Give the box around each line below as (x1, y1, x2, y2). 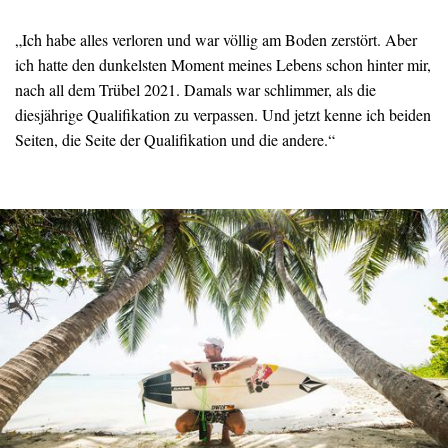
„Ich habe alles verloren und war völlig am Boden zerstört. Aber (15, 29, 417, 51)
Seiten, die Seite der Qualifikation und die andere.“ (15, 129, 335, 151)
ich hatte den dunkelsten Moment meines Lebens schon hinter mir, (15, 54, 431, 76)
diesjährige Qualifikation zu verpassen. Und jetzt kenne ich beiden (15, 104, 431, 126)
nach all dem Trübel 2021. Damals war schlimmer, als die (15, 79, 376, 101)
